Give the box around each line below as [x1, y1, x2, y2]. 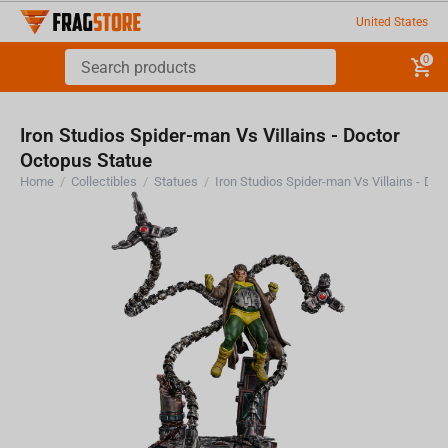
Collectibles [71, 174, 138, 189]
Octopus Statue [20, 149, 153, 172]
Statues [154, 174, 199, 189]
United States [355, 14, 428, 29]
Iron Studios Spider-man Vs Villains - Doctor [20, 124, 401, 147]
